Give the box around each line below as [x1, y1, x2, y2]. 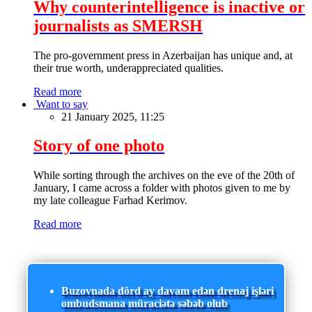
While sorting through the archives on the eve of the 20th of [33, 169, 295, 182]
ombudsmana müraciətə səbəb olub [61, 297, 228, 309]
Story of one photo [33, 136, 164, 155]
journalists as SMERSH [33, 16, 203, 35]
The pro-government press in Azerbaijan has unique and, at [33, 49, 292, 61]
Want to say [36, 97, 88, 110]
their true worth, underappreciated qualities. [33, 61, 224, 74]
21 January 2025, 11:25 [61, 110, 164, 123]
